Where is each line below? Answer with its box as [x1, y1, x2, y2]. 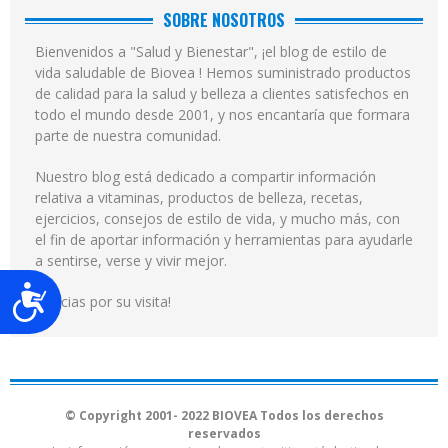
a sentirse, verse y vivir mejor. [35, 251, 227, 271]
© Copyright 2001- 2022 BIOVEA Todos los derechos [64, 407, 384, 425]
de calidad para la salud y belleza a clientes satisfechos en [35, 84, 409, 104]
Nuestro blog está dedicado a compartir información [35, 167, 376, 187]
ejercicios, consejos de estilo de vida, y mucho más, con [35, 209, 400, 229]
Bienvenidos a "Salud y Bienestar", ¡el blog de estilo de [35, 42, 387, 62]
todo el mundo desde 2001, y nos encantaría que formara [35, 105, 410, 125]
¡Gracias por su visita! [35, 292, 171, 312]
